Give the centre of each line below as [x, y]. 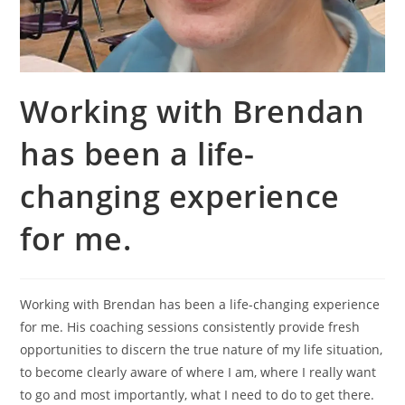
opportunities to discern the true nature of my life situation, [202, 350]
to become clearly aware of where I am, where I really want [198, 372]
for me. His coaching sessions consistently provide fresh [190, 327]
